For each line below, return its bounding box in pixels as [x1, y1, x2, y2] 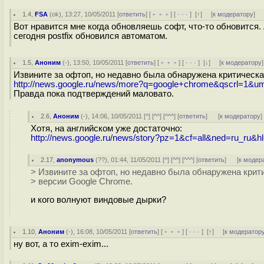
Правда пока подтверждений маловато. [14, 89, 174, 98]
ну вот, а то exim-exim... [14, 239, 108, 249]
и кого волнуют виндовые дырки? [31, 194, 166, 204]
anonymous [57, 156, 94, 163]
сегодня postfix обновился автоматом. [14, 31, 167, 41]
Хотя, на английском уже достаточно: [31, 124, 182, 133]
